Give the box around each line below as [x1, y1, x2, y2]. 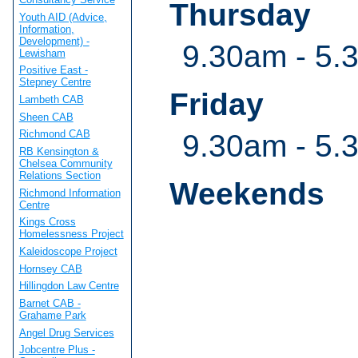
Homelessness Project [18, 228, 124, 241]
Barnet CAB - [18, 296, 81, 309]
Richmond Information [18, 186, 121, 199]
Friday [169, 86, 264, 121]
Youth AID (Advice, [18, 10, 107, 23]
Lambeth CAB [18, 93, 84, 105]
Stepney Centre [18, 76, 91, 89]
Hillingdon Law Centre [18, 280, 119, 292]
